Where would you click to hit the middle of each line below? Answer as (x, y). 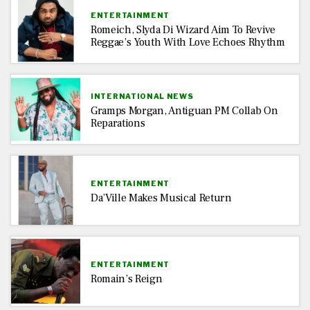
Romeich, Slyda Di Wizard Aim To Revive (183, 29)
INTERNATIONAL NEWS (142, 96)
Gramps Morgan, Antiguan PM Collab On (184, 110)
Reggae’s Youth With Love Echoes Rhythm (188, 42)
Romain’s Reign (127, 279)
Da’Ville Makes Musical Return (161, 198)
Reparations (118, 123)
